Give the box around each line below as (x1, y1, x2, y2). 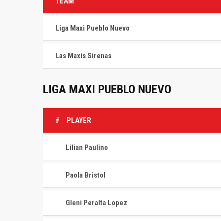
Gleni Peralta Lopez (66, 198, 127, 207)
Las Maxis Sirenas (55, 51, 111, 60)
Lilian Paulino (66, 143, 108, 152)
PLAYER (67, 116, 91, 125)
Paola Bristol (66, 171, 106, 180)
